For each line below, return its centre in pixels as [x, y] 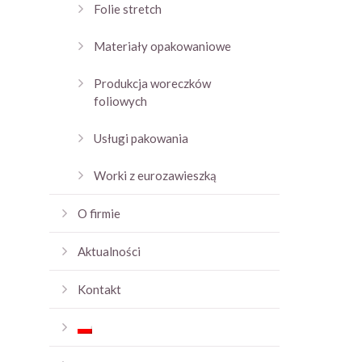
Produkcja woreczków [152, 83]
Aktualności [109, 251]
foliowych [120, 101]
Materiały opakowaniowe [162, 46]
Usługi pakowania [141, 138]
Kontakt [99, 289]
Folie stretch [128, 9]
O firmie [99, 213]
